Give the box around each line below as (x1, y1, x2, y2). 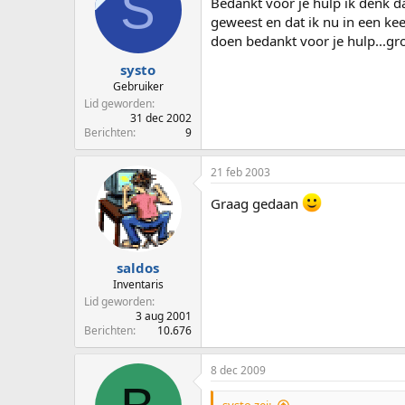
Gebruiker (112, 78, 164, 94)
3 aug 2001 (136, 308, 192, 325)
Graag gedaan (211, 193, 302, 212)
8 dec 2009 (211, 363, 266, 379)
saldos (117, 259, 159, 278)
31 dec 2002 (130, 109, 192, 126)
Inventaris (112, 277, 164, 293)
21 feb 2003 (211, 164, 270, 180)
